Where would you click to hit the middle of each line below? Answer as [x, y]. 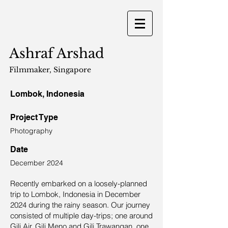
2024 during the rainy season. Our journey [80, 205]
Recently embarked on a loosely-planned [79, 183]
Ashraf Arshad [57, 53]
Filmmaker [29, 70]
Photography [31, 131]
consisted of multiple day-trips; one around [81, 216]
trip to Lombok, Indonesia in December [75, 194]
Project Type [34, 117]
